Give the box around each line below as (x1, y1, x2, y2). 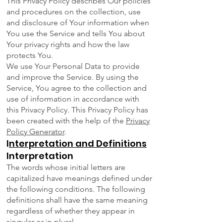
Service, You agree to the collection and (6, 83, 147, 93)
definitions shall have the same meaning (6, 195, 148, 205)
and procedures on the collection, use (6, 7, 141, 17)
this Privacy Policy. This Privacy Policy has (6, 105, 148, 115)
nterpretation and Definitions (9, 137, 147, 150)
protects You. (6, 51, 53, 60)
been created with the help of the (6, 116, 126, 126)
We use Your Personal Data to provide (6, 61, 140, 71)
